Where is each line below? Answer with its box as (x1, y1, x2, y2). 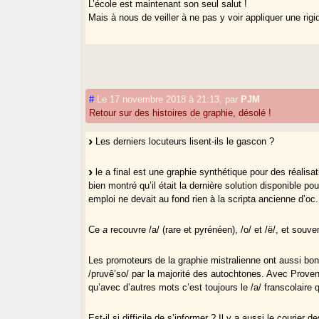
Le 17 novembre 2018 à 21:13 (97, 93, 220, 105)
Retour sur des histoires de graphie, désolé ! (89, 107, 272, 118)
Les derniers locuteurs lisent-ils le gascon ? (93, 135, 275, 147)
